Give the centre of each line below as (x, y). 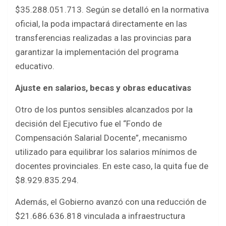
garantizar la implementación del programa (97, 52)
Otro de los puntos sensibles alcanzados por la (104, 110)
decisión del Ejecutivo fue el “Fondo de (89, 124)
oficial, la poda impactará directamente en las (101, 24)
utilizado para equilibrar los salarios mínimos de (106, 152)
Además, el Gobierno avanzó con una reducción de (111, 202)
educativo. (35, 66)
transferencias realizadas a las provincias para (103, 38)
